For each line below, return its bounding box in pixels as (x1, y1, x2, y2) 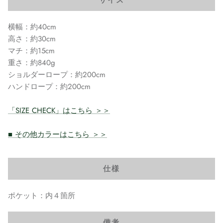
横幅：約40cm (8, 21, 56, 33)
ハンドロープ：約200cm (8, 81, 91, 93)
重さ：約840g (8, 57, 55, 69)
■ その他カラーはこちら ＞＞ (8, 129, 107, 140)
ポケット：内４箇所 (8, 190, 75, 202)
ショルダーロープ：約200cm (8, 69, 106, 81)
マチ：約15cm (8, 45, 55, 57)
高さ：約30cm (8, 33, 56, 45)
